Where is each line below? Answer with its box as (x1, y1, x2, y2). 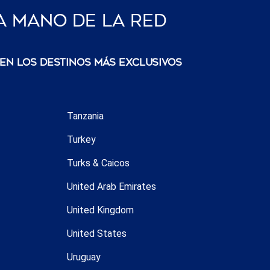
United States (66, 227, 127, 239)
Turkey (66, 133, 96, 145)
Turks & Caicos (66, 157, 130, 169)
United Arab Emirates (66, 180, 156, 192)
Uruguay (66, 251, 101, 263)
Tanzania (66, 110, 104, 122)
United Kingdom (66, 204, 134, 216)
